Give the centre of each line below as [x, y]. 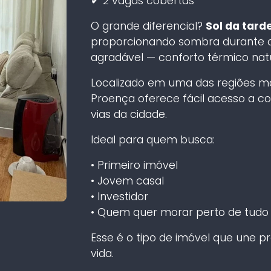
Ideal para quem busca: [152, 139]
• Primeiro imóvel [134, 165]
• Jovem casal [127, 181]
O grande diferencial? [148, 26]
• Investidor [119, 196]
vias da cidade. [129, 114]
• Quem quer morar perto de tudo [179, 212]
